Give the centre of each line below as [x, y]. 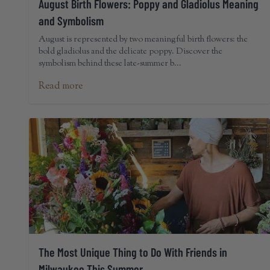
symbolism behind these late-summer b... [110, 64]
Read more [61, 86]
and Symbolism [71, 20]
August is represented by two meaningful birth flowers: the [143, 40]
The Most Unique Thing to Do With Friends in [133, 252]
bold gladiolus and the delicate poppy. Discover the [130, 52]
